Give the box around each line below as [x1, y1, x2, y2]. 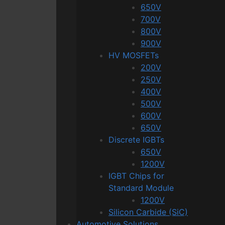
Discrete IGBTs [108, 134, 164, 145]
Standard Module [108, 182, 174, 193]
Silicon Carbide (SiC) [108, 206, 188, 217]
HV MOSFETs [108, 50, 159, 60]
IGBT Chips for [108, 170, 164, 181]
